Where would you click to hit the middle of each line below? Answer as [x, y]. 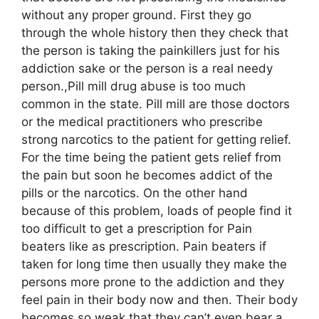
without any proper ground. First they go [136, 15]
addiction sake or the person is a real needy [147, 68]
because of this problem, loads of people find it [157, 210]
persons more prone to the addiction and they [153, 282]
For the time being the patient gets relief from [151, 157]
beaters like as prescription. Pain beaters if [144, 246]
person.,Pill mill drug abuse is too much [134, 86]
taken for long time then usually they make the [154, 264]
